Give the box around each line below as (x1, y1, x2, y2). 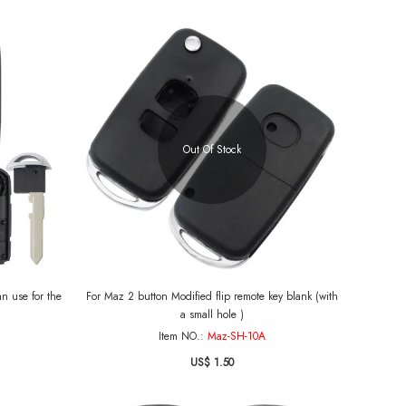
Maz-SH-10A (207, 328, 266, 344)
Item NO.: (158, 328, 208, 344)
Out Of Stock (182, 140, 241, 158)
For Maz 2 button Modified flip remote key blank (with (85, 288, 338, 304)
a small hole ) (179, 306, 244, 323)
